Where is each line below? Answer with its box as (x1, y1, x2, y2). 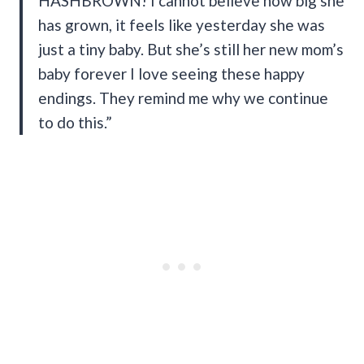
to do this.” (38, 112, 112, 132)
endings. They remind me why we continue (38, 88, 328, 107)
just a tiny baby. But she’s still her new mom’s (38, 39, 344, 58)
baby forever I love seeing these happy (38, 63, 305, 83)
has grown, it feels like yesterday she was (38, 15, 325, 34)
